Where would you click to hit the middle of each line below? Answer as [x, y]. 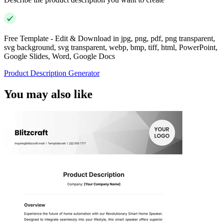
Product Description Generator [52, 73]
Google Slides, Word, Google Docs [59, 56]
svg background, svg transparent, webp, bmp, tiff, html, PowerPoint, [111, 48]
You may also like [48, 94]
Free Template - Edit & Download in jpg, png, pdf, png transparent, [110, 39]
